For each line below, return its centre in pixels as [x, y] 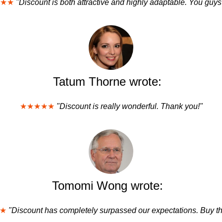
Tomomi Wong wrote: [107, 186]
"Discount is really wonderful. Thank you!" [129, 106]
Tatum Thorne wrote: [107, 82]
